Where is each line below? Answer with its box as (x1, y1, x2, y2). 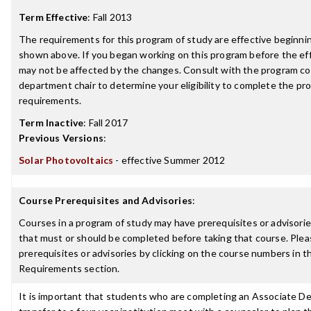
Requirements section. (19, 262, 120, 274)
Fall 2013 (92, 11, 133, 23)
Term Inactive (19, 117, 84, 128)
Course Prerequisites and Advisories (19, 194, 192, 206)
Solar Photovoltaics (19, 154, 114, 166)
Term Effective (19, 11, 88, 23)
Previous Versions (19, 132, 103, 144)
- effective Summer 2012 (113, 154, 226, 166)
